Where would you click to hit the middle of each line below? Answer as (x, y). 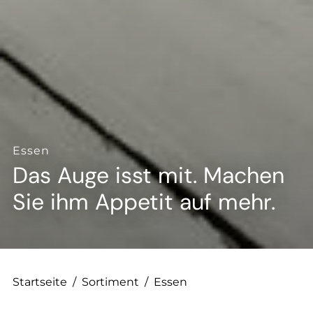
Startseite (40, 282)
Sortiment (110, 282)
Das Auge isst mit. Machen (148, 175)
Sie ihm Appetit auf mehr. (144, 202)
